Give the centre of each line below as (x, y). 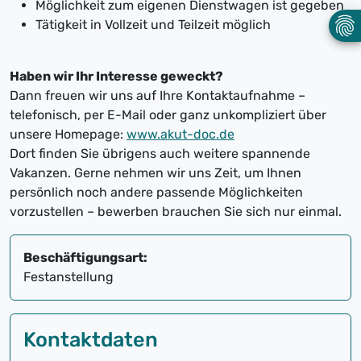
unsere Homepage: (68, 135)
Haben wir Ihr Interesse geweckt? (116, 77)
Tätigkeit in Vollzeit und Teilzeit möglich (153, 25)
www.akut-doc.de (180, 135)
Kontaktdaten (91, 340)
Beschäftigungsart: (85, 258)
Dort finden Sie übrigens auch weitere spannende (160, 154)
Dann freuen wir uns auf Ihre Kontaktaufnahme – (158, 96)
